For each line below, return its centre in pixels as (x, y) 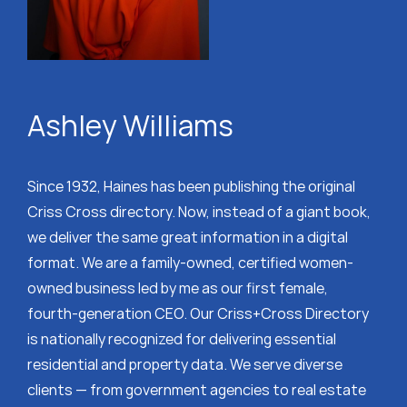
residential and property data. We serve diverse (184, 365)
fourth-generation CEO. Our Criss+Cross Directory (198, 314)
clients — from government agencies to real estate (196, 390)
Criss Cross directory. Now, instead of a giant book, (199, 212)
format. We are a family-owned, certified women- (190, 263)
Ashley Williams (130, 126)
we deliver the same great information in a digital (187, 238)
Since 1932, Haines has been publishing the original (191, 187)
